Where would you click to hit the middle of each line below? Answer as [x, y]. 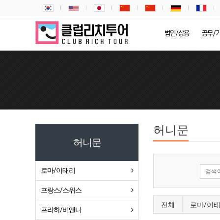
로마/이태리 [58, 170]
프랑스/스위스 [61, 190]
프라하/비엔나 [61, 210]
